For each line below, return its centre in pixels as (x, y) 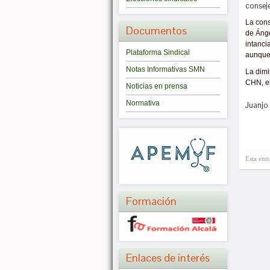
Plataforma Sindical (158, 52)
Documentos (156, 30)
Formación (151, 201)
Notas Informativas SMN (165, 69)
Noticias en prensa (157, 86)
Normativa (143, 103)
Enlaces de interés (168, 258)
